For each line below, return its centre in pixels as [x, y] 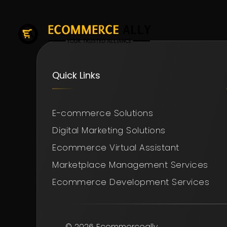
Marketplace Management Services [130, 165]
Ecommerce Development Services [131, 182]
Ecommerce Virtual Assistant [116, 147]
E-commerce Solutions [103, 113]
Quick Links [76, 75]
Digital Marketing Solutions [109, 130]
